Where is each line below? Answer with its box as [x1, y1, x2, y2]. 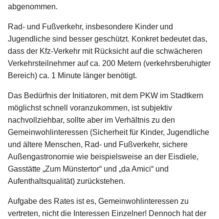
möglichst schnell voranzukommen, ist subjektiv [8, 104, 172, 112]
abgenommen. [8, 2, 58, 11]
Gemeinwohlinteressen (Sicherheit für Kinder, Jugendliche [8, 128, 209, 137]
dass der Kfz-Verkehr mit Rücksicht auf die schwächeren [8, 47, 202, 56]
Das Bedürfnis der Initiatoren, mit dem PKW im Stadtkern [8, 91, 203, 100]
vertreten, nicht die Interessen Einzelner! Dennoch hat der [8, 209, 206, 218]
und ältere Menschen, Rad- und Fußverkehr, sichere [8, 140, 188, 149]
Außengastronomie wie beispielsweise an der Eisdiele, [8, 153, 198, 161]
